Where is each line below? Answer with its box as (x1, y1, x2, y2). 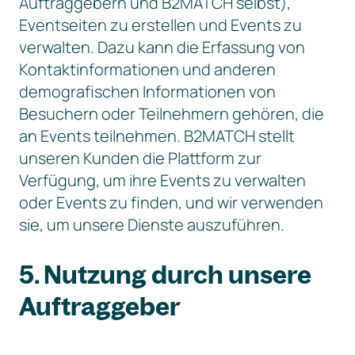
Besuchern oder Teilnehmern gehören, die (19, 103, 324, 124)
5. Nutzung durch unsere (19, 258, 311, 290)
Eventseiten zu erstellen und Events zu (19, 14, 302, 36)
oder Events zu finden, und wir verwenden (19, 192, 323, 213)
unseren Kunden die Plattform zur (19, 147, 261, 169)
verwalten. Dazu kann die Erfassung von (19, 36, 305, 58)
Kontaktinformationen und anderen (19, 59, 276, 80)
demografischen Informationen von (19, 81, 276, 102)
